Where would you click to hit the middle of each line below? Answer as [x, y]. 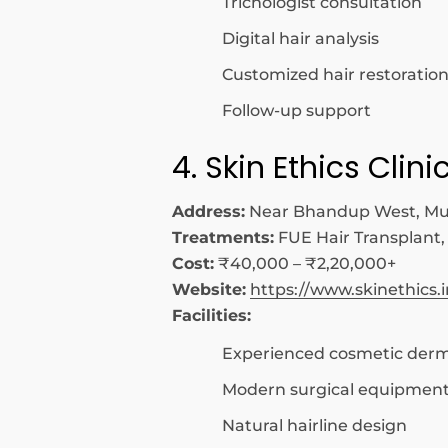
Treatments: [223, 237]
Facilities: [211, 315]
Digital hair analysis [300, 38]
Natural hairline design [314, 425]
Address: [208, 211]
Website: [209, 289]
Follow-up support [296, 110]
